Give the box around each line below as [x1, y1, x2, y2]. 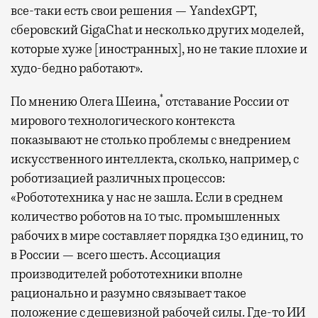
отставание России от [163, 93, 289, 109]
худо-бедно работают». [11, 60, 143, 76]
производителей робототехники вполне [11, 265, 243, 282]
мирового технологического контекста [11, 112, 235, 128]
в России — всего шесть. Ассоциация [11, 246, 221, 263]
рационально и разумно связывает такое [11, 285, 246, 301]
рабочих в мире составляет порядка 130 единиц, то [11, 227, 303, 243]
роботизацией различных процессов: [11, 170, 225, 186]
